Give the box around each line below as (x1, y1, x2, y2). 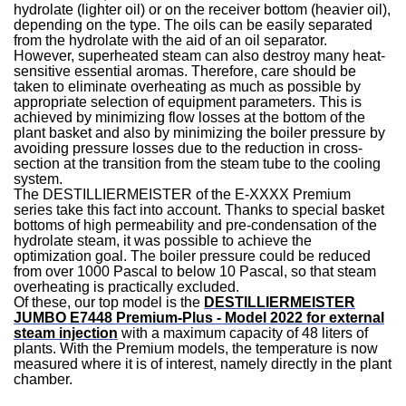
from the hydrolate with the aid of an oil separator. (14, 32, 328, 48)
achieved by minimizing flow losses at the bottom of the (14, 109, 366, 125)
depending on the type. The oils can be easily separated (14, 16, 373, 33)
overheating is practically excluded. (14, 278, 240, 295)
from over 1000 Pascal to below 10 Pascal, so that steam (14, 263, 377, 279)
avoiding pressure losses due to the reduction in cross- (14, 140, 363, 156)
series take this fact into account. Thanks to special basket (14, 201, 385, 217)
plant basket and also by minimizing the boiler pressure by (14, 124, 386, 140)
